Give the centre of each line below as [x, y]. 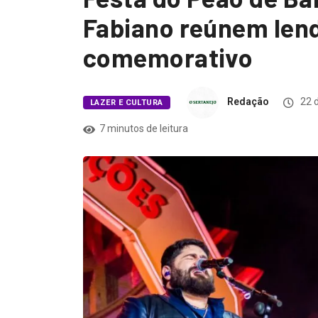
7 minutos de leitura [144, 129]
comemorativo [168, 57]
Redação [248, 102]
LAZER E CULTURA [127, 103]
